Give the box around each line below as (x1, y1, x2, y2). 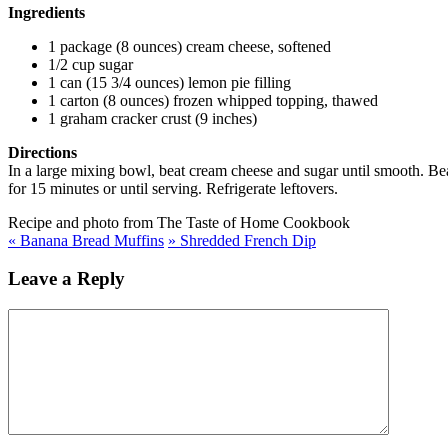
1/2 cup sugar (48, 55, 133, 73)
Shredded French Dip (176, 231, 316, 249)
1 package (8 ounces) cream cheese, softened (48, 37, 331, 55)
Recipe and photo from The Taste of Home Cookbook (8, 213, 350, 231)
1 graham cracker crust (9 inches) (48, 109, 257, 127)
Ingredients (8, 3, 85, 21)
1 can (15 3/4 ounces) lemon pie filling (48, 73, 291, 91)
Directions (8, 143, 77, 161)
